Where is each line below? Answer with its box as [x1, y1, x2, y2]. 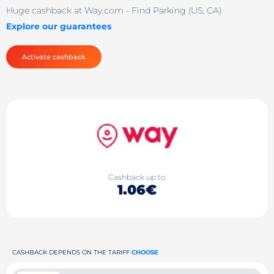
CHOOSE [131, 248, 158, 256]
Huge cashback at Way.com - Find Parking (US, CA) [6, 5, 221, 16]
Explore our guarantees [6, 20, 111, 32]
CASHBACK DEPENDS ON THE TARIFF [12, 248, 131, 256]
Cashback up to [108, 172, 166, 182]
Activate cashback [22, 52, 86, 61]
